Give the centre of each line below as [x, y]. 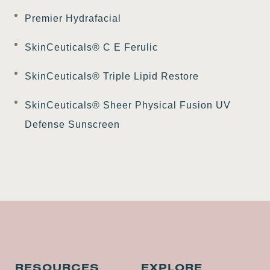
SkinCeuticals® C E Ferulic [93, 47]
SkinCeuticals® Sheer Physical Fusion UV [128, 105]
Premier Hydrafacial [73, 18]
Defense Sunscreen [73, 124]
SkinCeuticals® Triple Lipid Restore [114, 76]
